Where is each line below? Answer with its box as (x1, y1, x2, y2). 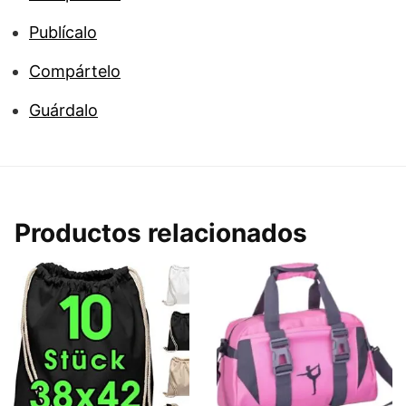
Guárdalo (29, 101, 98, 121)
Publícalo (29, 23, 97, 43)
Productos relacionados (14, 217, 307, 249)
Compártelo (29, 62, 121, 82)
